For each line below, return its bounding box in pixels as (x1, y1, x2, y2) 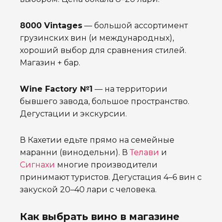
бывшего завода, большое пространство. (20, 97, 189, 107)
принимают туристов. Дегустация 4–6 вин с (20, 172, 202, 182)
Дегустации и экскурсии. (20, 109, 127, 119)
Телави (130, 148, 159, 158)
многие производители (55, 160, 158, 170)
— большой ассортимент (82, 21, 188, 31)
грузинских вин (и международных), (20, 33, 174, 43)
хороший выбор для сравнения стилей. (20, 46, 186, 55)
